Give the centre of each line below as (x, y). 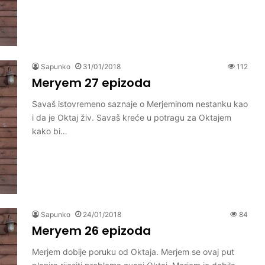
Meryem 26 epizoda (91, 230)
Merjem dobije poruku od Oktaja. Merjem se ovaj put (133, 251)
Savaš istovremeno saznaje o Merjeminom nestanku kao (140, 104)
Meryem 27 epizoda (91, 83)
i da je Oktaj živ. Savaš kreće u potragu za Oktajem (132, 117)
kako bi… (50, 131)
